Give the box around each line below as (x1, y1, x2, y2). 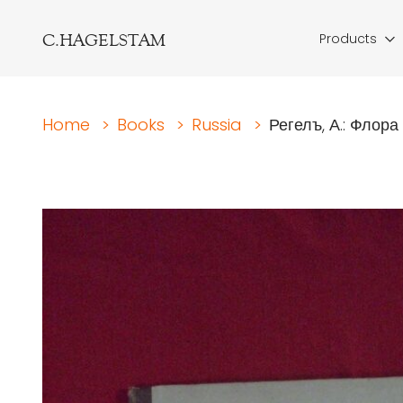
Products (319, 30, 377, 48)
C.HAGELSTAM (42, 29, 166, 50)
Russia (192, 113, 242, 136)
